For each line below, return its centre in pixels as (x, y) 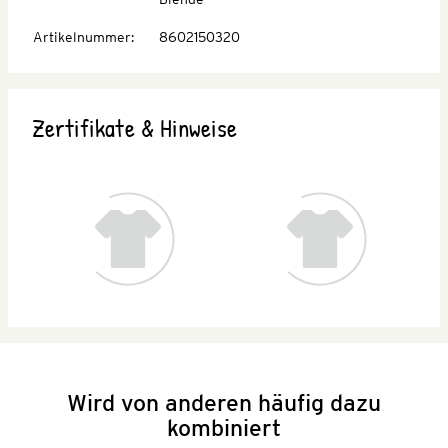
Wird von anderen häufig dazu (224, 402)
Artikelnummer (82, 36)
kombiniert (224, 427)
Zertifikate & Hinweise (135, 127)
